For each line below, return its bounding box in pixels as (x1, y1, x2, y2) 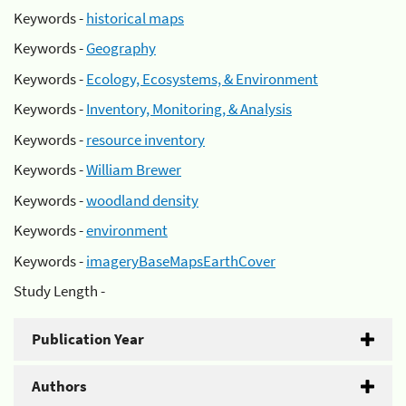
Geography (86, 38, 156, 58)
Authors (32, 376, 87, 396)
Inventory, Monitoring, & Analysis (86, 99, 292, 119)
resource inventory (86, 129, 205, 150)
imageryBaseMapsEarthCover (86, 250, 275, 271)
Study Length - (14, 281, 105, 301)
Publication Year (32, 329, 144, 349)
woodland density (86, 189, 198, 210)
